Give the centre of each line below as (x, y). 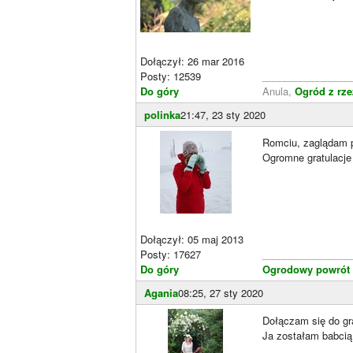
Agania (161, 292)
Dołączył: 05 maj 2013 (192, 239)
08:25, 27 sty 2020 (221, 292)
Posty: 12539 (171, 76)
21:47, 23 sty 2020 (223, 114)
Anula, (279, 91)
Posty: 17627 (171, 254)
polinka (162, 114)
